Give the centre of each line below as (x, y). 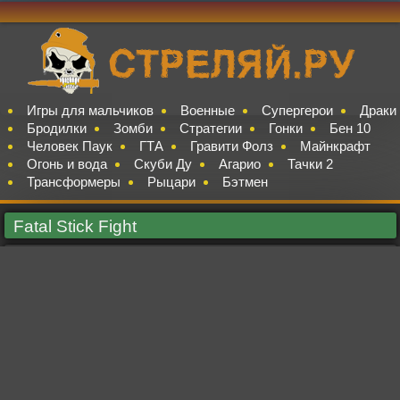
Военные (207, 110)
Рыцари (171, 182)
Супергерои (297, 110)
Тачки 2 (310, 164)
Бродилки (56, 128)
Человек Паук (69, 146)
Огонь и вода (67, 164)
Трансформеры (73, 182)
